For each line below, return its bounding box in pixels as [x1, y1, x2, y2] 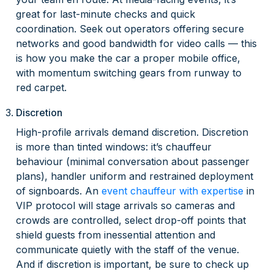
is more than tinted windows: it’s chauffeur [16, 141, 212, 154]
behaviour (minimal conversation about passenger [16, 155, 250, 168]
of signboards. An [16, 185, 102, 198]
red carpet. [16, 81, 67, 94]
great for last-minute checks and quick [16, 8, 196, 21]
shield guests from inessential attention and [16, 229, 216, 242]
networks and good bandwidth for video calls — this [16, 37, 257, 50]
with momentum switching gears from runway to [16, 67, 242, 80]
